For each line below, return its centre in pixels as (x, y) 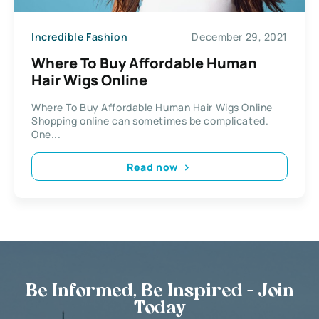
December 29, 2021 (240, 36)
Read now (152, 167)
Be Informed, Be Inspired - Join (159, 292)
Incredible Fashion (80, 36)
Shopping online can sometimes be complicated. (150, 121)
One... (46, 135)
